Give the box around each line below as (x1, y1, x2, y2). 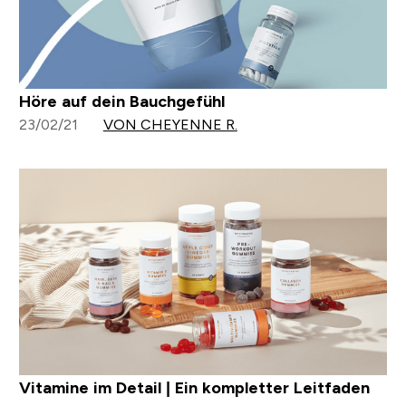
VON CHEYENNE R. (102, 116, 237, 132)
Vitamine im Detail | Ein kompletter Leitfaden (18, 379, 370, 398)
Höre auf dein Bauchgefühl (18, 92, 225, 111)
